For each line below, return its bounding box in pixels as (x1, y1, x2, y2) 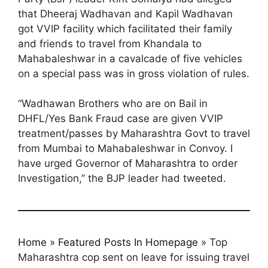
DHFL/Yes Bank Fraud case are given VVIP (18, 112, 223, 125)
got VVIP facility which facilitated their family (18, 22, 232, 35)
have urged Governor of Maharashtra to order (18, 157, 237, 170)
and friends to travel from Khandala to (18, 37, 202, 50)
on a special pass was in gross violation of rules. (18, 67, 249, 80)
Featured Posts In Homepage (58, 236, 198, 249)
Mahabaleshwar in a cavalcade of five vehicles (18, 52, 242, 65)
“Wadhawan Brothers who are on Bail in (18, 98, 208, 110)
